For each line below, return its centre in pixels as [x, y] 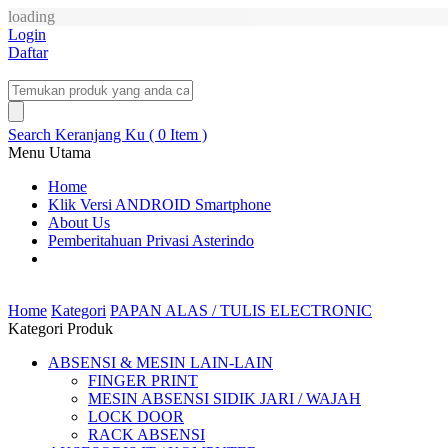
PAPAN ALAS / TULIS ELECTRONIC [241, 310]
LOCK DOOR [136, 416]
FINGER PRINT [143, 380]
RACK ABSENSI [146, 434]
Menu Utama [49, 152]
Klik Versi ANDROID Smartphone [159, 204]
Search [29, 134]
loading [31, 16]
